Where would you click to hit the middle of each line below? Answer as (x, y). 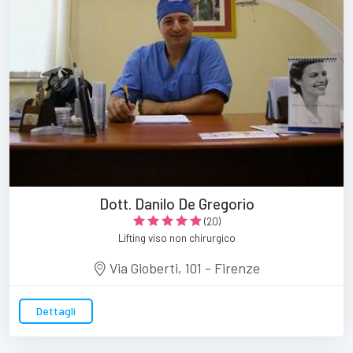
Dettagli (56, 310)
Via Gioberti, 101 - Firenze (184, 268)
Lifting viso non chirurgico (176, 238)
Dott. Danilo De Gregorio (176, 203)
